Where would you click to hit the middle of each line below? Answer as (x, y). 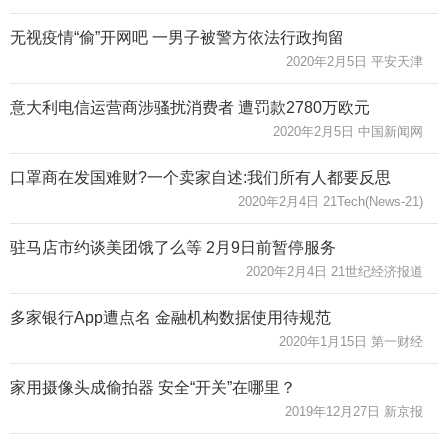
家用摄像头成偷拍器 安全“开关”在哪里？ (153, 387)
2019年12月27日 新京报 (354, 411)
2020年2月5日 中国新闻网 (348, 131)
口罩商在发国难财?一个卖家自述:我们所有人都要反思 (200, 177)
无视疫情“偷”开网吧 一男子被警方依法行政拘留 (177, 37)
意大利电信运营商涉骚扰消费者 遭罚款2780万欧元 (190, 107)
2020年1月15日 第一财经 (351, 341)
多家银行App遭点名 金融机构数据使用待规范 (170, 317)
